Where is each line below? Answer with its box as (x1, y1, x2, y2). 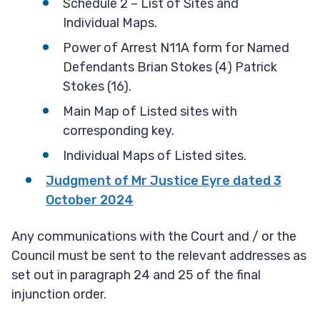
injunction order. (11, 286, 106, 303)
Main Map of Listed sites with (63, 104, 237, 120)
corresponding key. (63, 123, 174, 139)
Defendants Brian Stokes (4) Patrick (63, 59, 277, 76)
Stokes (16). (63, 79, 134, 95)
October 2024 (46, 192, 134, 209)
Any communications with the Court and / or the (11, 229, 296, 245)
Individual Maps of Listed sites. (63, 148, 246, 164)
